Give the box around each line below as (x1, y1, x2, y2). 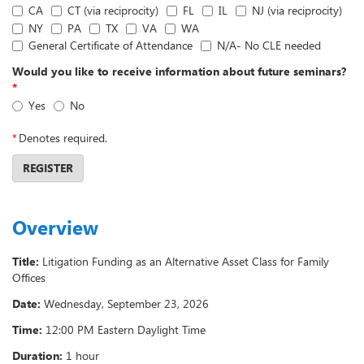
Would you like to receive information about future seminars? (12, 63, 346, 79)
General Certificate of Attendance (28, 37, 193, 53)
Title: (12, 253, 39, 269)
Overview (12, 213, 98, 240)
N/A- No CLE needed (217, 37, 321, 53)
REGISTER (23, 159, 73, 175)
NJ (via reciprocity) (252, 2, 342, 18)
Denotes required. (19, 129, 107, 145)
